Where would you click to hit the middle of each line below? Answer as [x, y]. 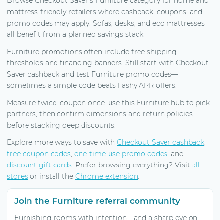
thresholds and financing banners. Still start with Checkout [108, 63]
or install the [52, 176]
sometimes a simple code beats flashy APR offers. [92, 85]
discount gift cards [39, 165]
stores [17, 176]
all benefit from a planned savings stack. [76, 34]
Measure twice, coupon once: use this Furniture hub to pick [108, 102]
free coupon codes [39, 153]
